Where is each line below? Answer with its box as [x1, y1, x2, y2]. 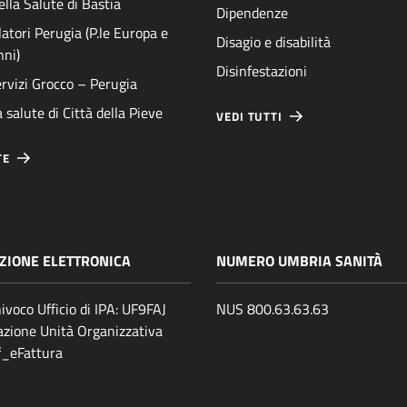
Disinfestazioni [216, 60, 307, 83]
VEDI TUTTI [216, 107, 283, 126]
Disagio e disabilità [216, 31, 331, 54]
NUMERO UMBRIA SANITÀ [216, 249, 382, 272]
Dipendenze [216, 2, 288, 25]
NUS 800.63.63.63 [216, 297, 329, 320]
